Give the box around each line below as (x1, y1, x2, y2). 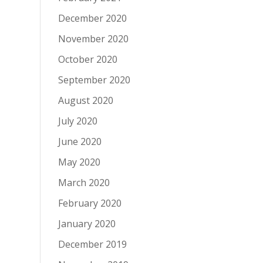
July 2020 (58, 114, 97, 127)
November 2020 (58, 32, 129, 45)
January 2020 (58, 217, 116, 230)
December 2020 (58, 12, 127, 25)
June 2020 (58, 135, 102, 148)
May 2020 (58, 156, 100, 168)
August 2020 (58, 94, 113, 107)
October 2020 (58, 53, 117, 66)
